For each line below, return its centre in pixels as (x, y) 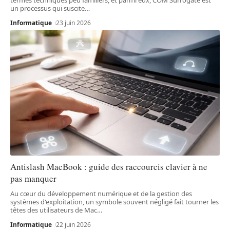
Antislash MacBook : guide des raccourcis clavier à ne (109, 166)
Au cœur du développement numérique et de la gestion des (101, 193)
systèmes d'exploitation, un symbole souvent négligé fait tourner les (114, 202)
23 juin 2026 (74, 23)
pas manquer (33, 178)
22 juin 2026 (74, 224)
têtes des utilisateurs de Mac (54, 210)
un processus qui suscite (47, 8)
